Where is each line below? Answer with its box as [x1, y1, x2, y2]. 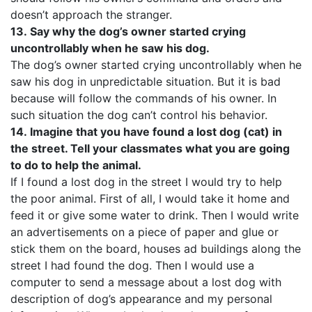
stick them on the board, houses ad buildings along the [10, 242, 301, 256]
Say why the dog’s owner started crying [30, 24, 246, 38]
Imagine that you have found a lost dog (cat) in [30, 125, 282, 139]
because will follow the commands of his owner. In [10, 91, 276, 105]
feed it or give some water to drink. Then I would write [10, 208, 299, 222]
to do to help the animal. [10, 158, 141, 172]
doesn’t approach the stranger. [10, 8, 172, 22]
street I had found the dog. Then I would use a [10, 258, 254, 272]
